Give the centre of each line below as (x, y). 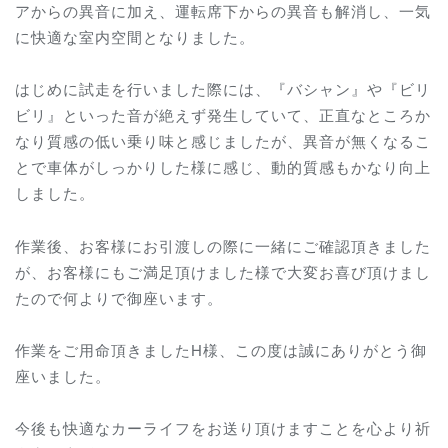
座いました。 (63, 375)
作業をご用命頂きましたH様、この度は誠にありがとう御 (221, 349)
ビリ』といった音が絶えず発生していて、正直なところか (223, 115)
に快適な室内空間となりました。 (135, 37)
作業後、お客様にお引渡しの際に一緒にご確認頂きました (223, 245)
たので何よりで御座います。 (119, 297)
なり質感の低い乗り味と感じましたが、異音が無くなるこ (223, 141)
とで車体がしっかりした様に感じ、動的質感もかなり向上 (223, 167)
